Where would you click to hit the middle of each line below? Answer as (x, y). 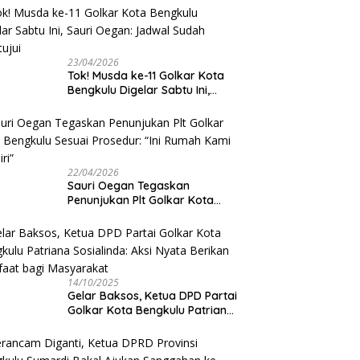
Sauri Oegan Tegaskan (129, 185)
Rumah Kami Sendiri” (124, 229)
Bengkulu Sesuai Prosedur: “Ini (149, 214)
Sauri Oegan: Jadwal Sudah (142, 104)
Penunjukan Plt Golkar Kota (141, 200)
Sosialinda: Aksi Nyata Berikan (149, 324)
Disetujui (90, 119)
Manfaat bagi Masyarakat (139, 339)
